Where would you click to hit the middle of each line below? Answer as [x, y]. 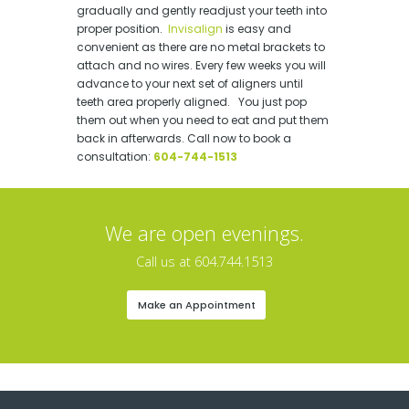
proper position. [122, 28]
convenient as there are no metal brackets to [201, 47]
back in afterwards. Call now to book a [184, 138]
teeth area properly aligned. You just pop [192, 101]
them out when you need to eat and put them [203, 120]
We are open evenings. [204, 233]
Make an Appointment [196, 305]
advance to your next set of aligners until [190, 83]
